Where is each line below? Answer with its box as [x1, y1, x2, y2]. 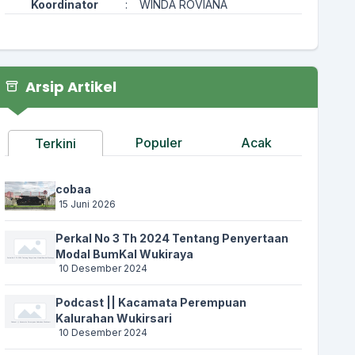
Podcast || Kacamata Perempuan [55, 295, 246, 309]
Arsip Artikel [21, 77, 116, 97]
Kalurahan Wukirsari [55, 311, 172, 325]
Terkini [34, 136, 76, 152]
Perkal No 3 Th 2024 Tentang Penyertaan [55, 231, 288, 245]
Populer [135, 135, 182, 151]
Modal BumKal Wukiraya [55, 246, 193, 261]
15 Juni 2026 [58, 197, 116, 210]
